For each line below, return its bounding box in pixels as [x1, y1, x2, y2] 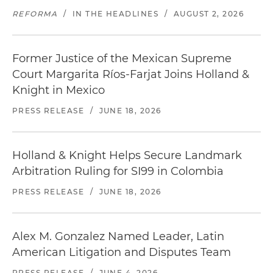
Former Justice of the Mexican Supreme [12, 52, 232, 65]
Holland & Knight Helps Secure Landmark [12, 149, 242, 162]
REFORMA [12, 9, 58, 18]
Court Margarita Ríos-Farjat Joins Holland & [12, 68, 249, 81]
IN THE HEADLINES [72, 9, 159, 18]
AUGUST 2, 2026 [173, 9, 244, 18]
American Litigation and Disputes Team [12, 246, 231, 259]
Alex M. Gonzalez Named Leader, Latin [12, 230, 224, 243]
